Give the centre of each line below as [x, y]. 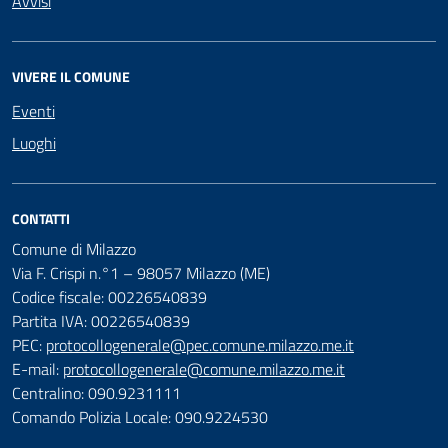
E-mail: [35, 369]
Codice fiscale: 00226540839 [109, 297]
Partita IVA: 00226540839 [101, 321]
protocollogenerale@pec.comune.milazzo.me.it [200, 345]
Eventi [33, 111]
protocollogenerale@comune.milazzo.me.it [204, 369]
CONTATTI [41, 218]
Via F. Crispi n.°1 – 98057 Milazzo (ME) [141, 273]
